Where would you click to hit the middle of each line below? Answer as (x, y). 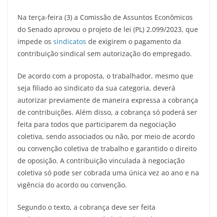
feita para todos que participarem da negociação (97, 124)
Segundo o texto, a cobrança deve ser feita (86, 207)
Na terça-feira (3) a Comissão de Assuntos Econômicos (105, 17)
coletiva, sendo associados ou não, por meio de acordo (106, 136)
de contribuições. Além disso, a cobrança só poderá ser (107, 112)
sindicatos (70, 41)
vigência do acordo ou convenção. (72, 185)
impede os (35, 41)
